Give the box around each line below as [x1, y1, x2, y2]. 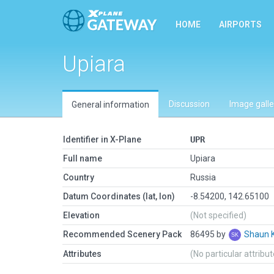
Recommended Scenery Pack [63, 229, 182, 239]
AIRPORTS [219, 20, 262, 29]
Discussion [169, 99, 210, 109]
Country [63, 172, 94, 182]
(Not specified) [190, 210, 246, 220]
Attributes [63, 249, 102, 259]
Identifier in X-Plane [63, 135, 141, 144]
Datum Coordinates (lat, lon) [63, 191, 175, 201]
